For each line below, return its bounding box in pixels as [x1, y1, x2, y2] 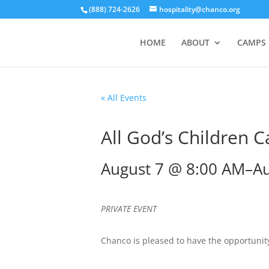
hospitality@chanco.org [159, 4, 241, 14]
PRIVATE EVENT [101, 203, 157, 214]
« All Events [101, 92, 147, 103]
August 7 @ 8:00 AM [101, 158, 245, 180]
